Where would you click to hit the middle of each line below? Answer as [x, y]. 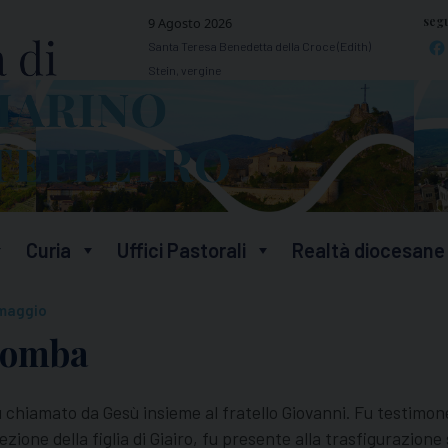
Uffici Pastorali [181, 250]
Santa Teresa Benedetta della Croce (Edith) [259, 46]
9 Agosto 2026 [189, 23]
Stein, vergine [184, 70]
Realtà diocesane [368, 250]
